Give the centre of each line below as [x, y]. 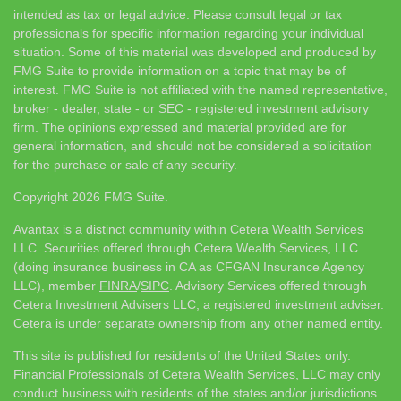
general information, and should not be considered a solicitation [193, 145]
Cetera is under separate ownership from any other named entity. [198, 323]
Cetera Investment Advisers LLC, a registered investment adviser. [199, 304]
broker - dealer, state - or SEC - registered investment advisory [191, 108]
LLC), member [56, 285]
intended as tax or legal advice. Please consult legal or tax [178, 14]
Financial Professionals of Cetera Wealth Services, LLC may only [197, 374]
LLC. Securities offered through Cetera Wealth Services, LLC [186, 247]
